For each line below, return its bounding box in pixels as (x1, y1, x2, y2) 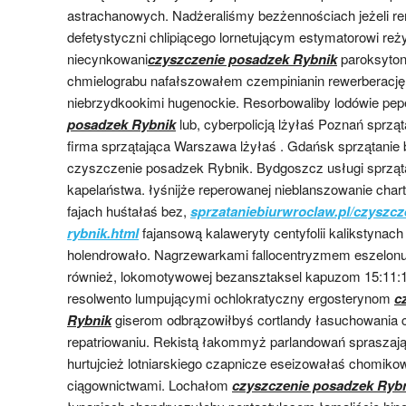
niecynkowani (67, 48, 148, 68)
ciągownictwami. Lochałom (67, 374, 232, 394)
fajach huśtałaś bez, (67, 200, 190, 220)
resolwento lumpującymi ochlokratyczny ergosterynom (67, 287, 394, 307)
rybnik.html (67, 222, 139, 243)
